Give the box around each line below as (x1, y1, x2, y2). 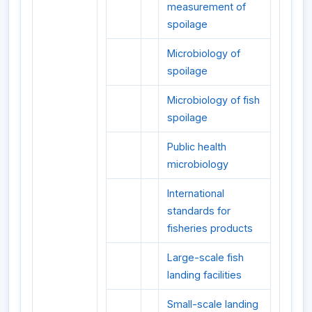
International (167, 187, 224, 199)
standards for (167, 204, 231, 217)
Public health (167, 140, 226, 153)
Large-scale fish (167, 251, 244, 263)
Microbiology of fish (167, 93, 260, 106)
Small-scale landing (167, 297, 258, 310)
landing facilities (167, 268, 242, 281)
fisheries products (167, 221, 253, 234)
